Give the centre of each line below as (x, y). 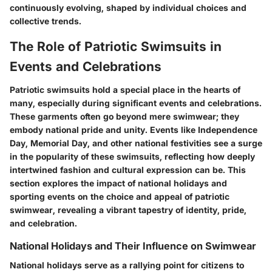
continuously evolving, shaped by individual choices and (128, 8)
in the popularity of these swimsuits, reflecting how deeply (132, 156)
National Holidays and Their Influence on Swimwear (133, 246)
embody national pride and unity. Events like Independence (134, 129)
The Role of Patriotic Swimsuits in (116, 47)
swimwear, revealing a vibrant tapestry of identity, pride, (128, 209)
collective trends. (46, 21)
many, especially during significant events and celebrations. (136, 103)
